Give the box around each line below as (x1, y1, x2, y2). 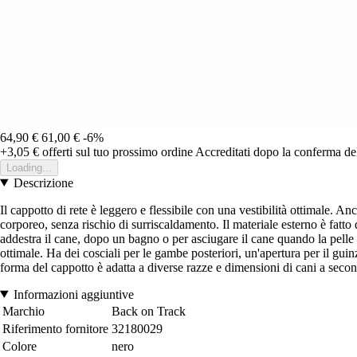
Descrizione (13, 175, 73, 190)
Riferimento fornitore (2, 321, 108, 335)
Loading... (6, 161, 52, 174)
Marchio (2, 304, 45, 318)
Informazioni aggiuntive (13, 287, 134, 301)
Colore (2, 339, 37, 353)
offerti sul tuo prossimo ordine (39, 144, 193, 159)
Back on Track (112, 304, 186, 318)
